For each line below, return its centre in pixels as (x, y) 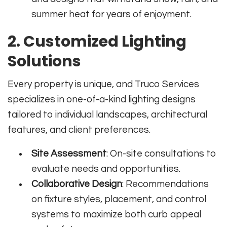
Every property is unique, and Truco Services (103, 84)
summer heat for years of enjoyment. (112, 14)
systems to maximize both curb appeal (117, 215)
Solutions (44, 62)
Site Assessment (69, 154)
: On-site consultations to (162, 154)
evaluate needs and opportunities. (106, 169)
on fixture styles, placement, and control (119, 199)
